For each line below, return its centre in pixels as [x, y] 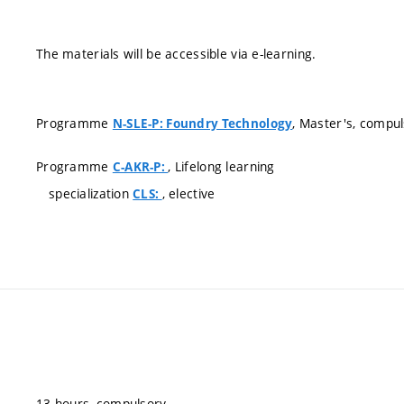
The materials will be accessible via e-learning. [176, 53]
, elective [188, 193]
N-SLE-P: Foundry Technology [202, 124]
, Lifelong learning [221, 166]
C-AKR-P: [140, 166]
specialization [91, 193]
